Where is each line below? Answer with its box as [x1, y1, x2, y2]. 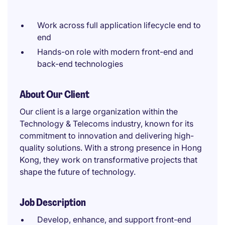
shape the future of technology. [20, 167, 136, 177]
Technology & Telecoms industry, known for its [20, 119, 193, 129]
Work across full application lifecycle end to [37, 20, 201, 30]
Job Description [20, 196, 86, 209]
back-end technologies [37, 59, 123, 69]
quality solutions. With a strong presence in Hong [20, 143, 202, 153]
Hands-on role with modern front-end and [37, 47, 193, 57]
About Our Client [20, 88, 89, 101]
